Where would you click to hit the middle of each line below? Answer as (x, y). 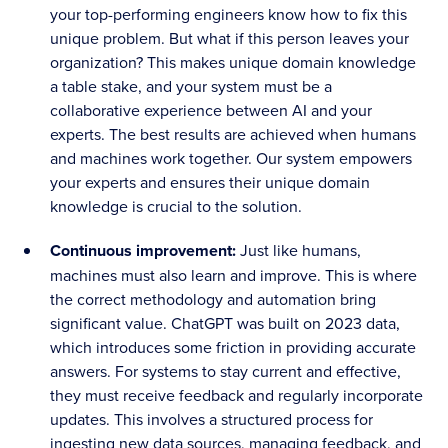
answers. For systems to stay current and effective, (226, 371)
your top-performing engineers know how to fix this (229, 14)
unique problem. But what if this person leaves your (230, 38)
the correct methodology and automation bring (213, 299)
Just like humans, (301, 250)
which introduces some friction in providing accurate (233, 347)
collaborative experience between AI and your (211, 110)
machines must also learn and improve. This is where (234, 275)
